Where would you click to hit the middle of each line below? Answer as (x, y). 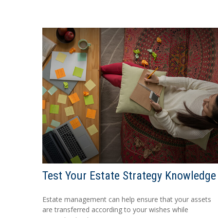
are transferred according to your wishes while (115, 209)
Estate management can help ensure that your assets (127, 199)
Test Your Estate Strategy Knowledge (129, 175)
